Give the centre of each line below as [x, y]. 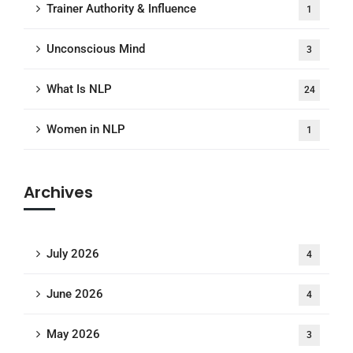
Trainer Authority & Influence [121, 9]
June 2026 [75, 294]
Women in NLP [86, 129]
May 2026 [73, 334]
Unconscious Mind [96, 49]
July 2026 [73, 254]
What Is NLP [79, 89]
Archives [58, 192]
